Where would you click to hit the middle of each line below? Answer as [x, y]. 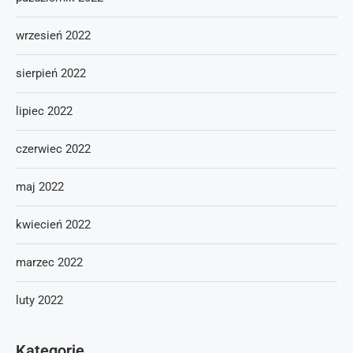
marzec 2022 [49, 262]
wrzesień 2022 [53, 35]
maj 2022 [40, 187]
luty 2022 [39, 300]
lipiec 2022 [44, 111]
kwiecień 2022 [53, 225]
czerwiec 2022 [53, 149]
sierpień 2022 [51, 73]
